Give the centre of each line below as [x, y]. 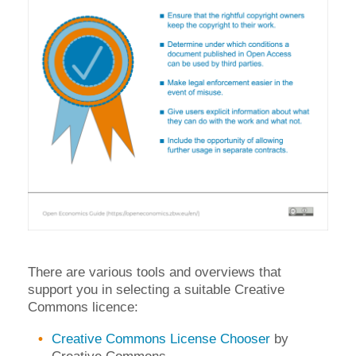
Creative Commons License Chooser [161, 339]
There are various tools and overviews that [155, 272]
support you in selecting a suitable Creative [156, 289]
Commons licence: [83, 307]
